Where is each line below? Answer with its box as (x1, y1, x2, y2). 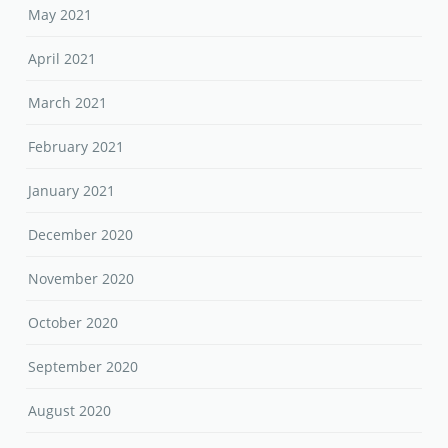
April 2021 (28, 48, 97, 68)
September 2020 (28, 356, 139, 376)
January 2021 (28, 180, 116, 200)
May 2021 (28, 4, 93, 24)
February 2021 (28, 136, 125, 156)
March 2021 (28, 92, 108, 112)
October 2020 (28, 312, 119, 332)
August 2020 (28, 400, 112, 420)
